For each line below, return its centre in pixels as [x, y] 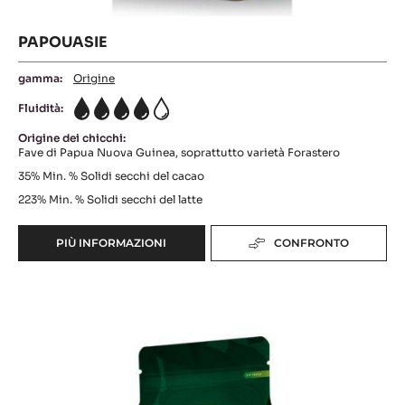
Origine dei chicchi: [72, 365]
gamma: [40, 306]
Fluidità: [41, 335]
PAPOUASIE [63, 269]
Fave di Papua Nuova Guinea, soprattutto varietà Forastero [179, 380]
